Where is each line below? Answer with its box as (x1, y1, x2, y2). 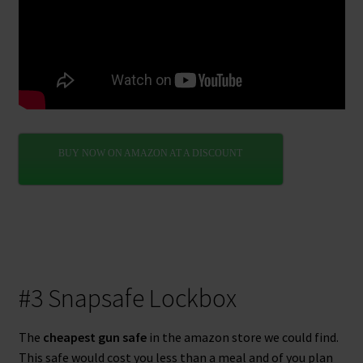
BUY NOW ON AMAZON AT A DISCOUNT (58, 147, 243, 159)
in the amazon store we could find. (146, 328, 339, 345)
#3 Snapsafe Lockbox (18, 281, 237, 314)
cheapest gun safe (42, 328, 147, 345)
